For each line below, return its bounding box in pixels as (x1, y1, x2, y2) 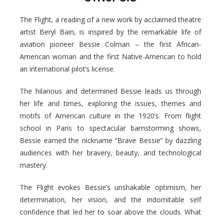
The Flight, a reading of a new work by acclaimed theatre (20, 14, 201, 24)
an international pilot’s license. (20, 64, 115, 74)
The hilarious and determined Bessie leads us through (20, 86, 201, 96)
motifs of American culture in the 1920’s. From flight (20, 110, 201, 120)
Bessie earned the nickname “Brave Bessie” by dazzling (20, 135, 201, 145)
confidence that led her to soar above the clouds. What (20, 207, 201, 217)
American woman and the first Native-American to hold (20, 51, 201, 61)
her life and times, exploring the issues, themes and (20, 98, 201, 108)
